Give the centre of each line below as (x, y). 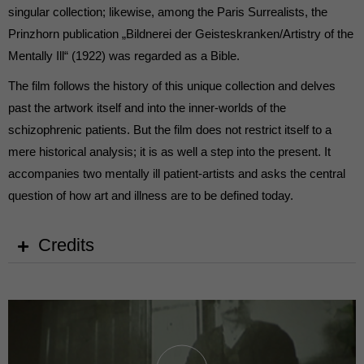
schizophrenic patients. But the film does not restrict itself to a (170, 130)
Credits (66, 245)
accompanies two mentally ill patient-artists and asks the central (177, 174)
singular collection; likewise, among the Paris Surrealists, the (168, 12)
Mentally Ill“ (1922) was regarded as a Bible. (124, 56)
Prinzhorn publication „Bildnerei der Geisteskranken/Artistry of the (181, 34)
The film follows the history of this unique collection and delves (172, 86)
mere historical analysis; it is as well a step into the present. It (169, 152)
